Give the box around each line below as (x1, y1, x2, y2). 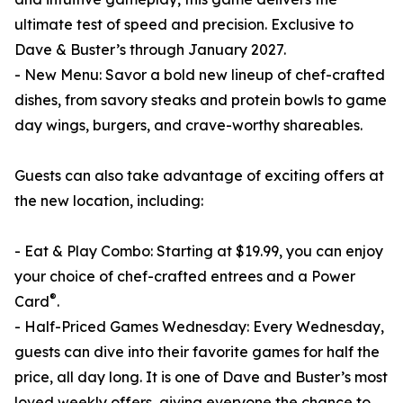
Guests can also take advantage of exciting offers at (14, 166, 384, 185)
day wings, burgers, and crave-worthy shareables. (14, 116, 363, 135)
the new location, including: (14, 192, 203, 210)
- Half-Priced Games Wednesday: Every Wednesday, (14, 318, 384, 336)
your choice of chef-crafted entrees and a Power (14, 267, 355, 286)
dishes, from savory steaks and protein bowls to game (14, 91, 387, 110)
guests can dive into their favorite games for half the (14, 343, 380, 362)
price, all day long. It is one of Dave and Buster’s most (14, 368, 388, 387)
